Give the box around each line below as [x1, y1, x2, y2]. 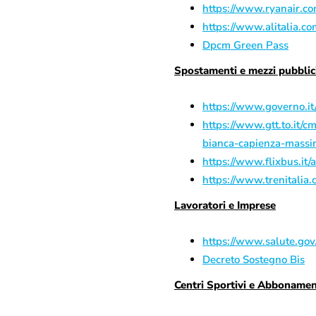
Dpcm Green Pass [202, 38, 288, 52]
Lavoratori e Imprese [174, 198, 276, 212]
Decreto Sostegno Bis [202, 253, 305, 267]
